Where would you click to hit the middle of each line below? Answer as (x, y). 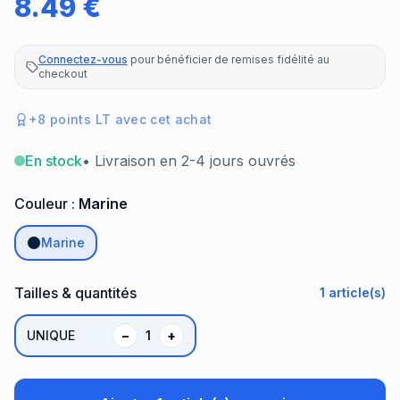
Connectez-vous (83, 60)
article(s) (355, 293)
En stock (54, 161)
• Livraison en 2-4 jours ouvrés (189, 161)
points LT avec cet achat (129, 120)
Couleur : (46, 204)
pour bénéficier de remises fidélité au (228, 60)
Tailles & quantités (75, 293)
